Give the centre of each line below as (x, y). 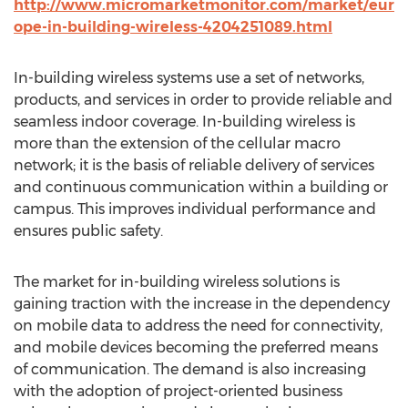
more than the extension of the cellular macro (177, 143)
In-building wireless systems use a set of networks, (189, 78)
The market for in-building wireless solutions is (177, 282)
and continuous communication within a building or (201, 187)
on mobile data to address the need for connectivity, (198, 326)
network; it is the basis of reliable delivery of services (194, 165)
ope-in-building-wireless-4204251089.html (173, 27)
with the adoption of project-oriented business (178, 391)
